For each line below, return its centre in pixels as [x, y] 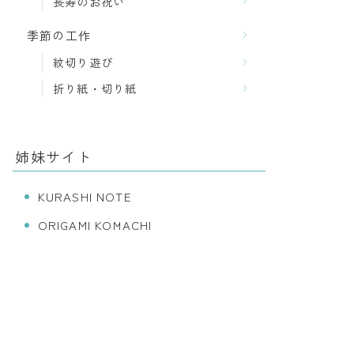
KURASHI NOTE [84, 197]
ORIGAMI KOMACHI [95, 225]
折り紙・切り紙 [95, 88]
